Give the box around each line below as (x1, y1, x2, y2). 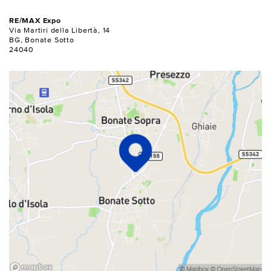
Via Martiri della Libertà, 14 (9, 26, 111, 34)
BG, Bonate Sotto (9, 36, 74, 44)
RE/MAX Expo (9, 16, 61, 25)
